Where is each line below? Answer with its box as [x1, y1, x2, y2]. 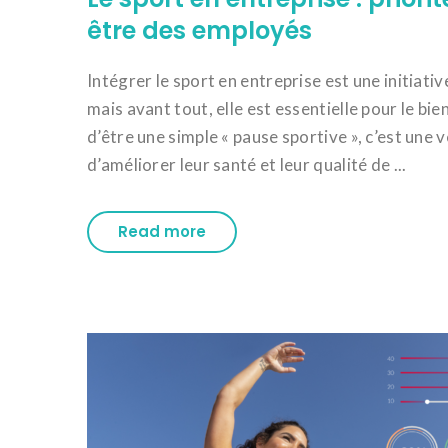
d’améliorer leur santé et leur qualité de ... [87, 154, 407, 175]
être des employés [87, 14, 312, 47]
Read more [118, 221, 206, 242]
